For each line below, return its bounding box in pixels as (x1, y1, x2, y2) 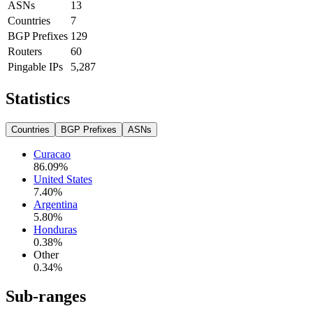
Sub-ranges (6, 287, 86, 306)
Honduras (34, 223, 77, 235)
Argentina (34, 198, 78, 210)
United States (34, 173, 92, 185)
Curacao (34, 147, 71, 160)
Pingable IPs (8, 60, 63, 73)
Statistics (6, 89, 70, 108)
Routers (8, 45, 42, 57)
